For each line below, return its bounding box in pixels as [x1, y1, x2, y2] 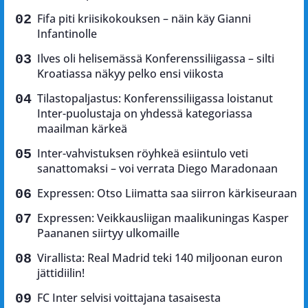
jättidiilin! [37, 265, 85, 281]
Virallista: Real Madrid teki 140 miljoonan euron [37, 250, 283, 266]
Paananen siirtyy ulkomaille [37, 225, 179, 241]
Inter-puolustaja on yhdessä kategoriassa [37, 106, 252, 122]
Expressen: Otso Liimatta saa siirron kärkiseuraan [37, 186, 297, 201]
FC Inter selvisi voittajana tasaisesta [37, 290, 221, 306]
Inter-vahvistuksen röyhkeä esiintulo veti [37, 146, 248, 162]
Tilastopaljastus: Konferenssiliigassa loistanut [37, 91, 273, 107]
